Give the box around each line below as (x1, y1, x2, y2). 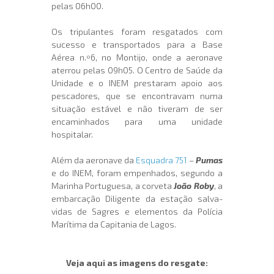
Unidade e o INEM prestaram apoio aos (51, 78, 223, 89)
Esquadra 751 (136, 155, 187, 166)
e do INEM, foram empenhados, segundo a (51, 168, 223, 179)
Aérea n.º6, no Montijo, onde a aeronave (51, 52, 223, 63)
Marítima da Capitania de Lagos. (51, 219, 176, 230)
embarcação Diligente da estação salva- (51, 193, 223, 204)
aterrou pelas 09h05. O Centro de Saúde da (51, 65, 223, 76)
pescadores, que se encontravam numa (51, 91, 223, 102)
